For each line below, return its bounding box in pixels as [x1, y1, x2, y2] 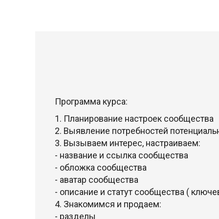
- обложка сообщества [55, 162, 147, 173]
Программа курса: [55, 96, 128, 107]
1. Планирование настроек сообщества [55, 113, 214, 124]
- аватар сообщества [55, 175, 138, 185]
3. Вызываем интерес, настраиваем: [55, 138, 200, 148]
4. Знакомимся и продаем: [55, 199, 161, 209]
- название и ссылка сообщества [55, 150, 188, 160]
